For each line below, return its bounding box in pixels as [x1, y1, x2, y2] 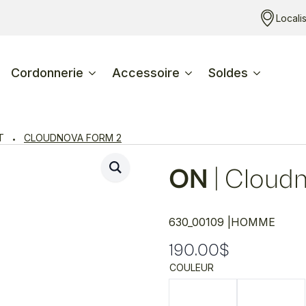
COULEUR [169, 262, 214, 274]
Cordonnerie [11, 66, 83, 80]
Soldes [208, 66, 248, 80]
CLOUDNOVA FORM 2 [24, 132, 122, 143]
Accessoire [112, 66, 180, 80]
